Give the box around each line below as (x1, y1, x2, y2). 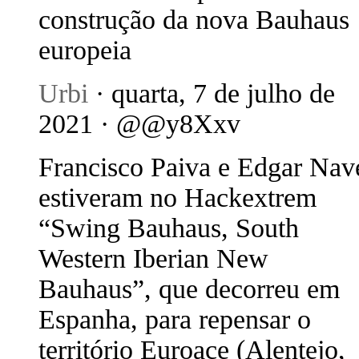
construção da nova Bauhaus (38, 5, 349, 34)
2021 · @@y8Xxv (38, 109, 240, 139)
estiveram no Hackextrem (38, 183, 317, 212)
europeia (38, 35, 131, 65)
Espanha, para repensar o (38, 305, 311, 334)
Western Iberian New (38, 244, 268, 273)
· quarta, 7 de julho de (88, 79, 335, 108)
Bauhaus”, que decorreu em (38, 274, 340, 304)
